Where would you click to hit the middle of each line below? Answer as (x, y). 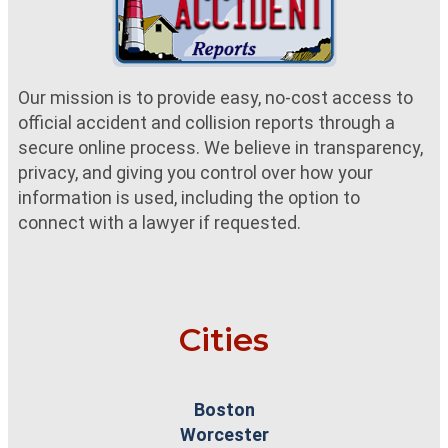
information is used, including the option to (189, 197)
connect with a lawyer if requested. (159, 222)
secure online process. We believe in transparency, (220, 147)
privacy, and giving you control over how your (195, 172)
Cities (224, 339)
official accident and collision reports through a (206, 122)
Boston (224, 409)
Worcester (224, 434)
